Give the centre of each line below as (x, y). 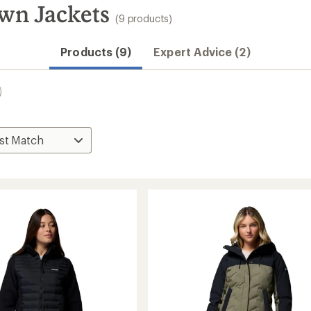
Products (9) (96, 52)
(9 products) (144, 18)
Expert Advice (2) (202, 52)
